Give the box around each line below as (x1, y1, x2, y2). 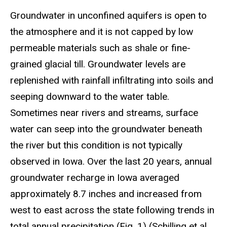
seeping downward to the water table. (10, 91, 169, 103)
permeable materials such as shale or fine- (10, 42, 191, 54)
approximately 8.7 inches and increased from (10, 188, 202, 200)
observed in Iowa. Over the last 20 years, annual (10, 156, 212, 168)
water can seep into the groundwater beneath (10, 123, 202, 135)
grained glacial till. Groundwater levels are (10, 58, 185, 70)
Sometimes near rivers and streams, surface (10, 107, 198, 119)
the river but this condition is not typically (10, 139, 182, 152)
